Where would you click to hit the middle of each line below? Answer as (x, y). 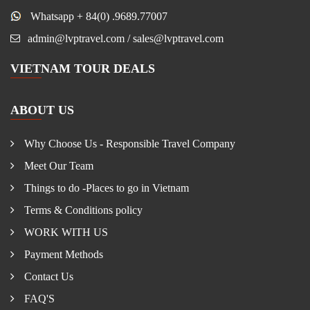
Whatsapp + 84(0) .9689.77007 (100, 16)
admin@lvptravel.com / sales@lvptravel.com (126, 38)
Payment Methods (62, 254)
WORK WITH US (65, 232)
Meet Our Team (57, 165)
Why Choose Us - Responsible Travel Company (128, 143)
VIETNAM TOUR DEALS (83, 68)
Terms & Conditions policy (82, 210)
